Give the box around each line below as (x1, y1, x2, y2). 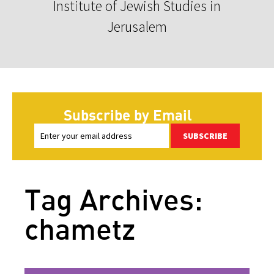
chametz (24, 210, 136, 246)
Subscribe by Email (64, 105, 192, 124)
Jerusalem (107, 17, 167, 36)
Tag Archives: (24, 180, 203, 217)
